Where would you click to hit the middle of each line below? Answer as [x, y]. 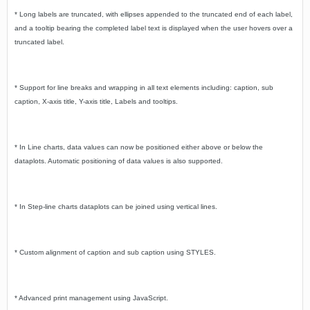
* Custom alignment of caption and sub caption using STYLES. [115, 252]
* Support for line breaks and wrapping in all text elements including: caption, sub [144, 88]
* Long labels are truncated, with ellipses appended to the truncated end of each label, [154, 14]
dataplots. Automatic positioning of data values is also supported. [119, 161]
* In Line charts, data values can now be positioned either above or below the [139, 147]
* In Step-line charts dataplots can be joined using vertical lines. [116, 207]
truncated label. [39, 42]
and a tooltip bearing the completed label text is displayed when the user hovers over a [154, 28]
